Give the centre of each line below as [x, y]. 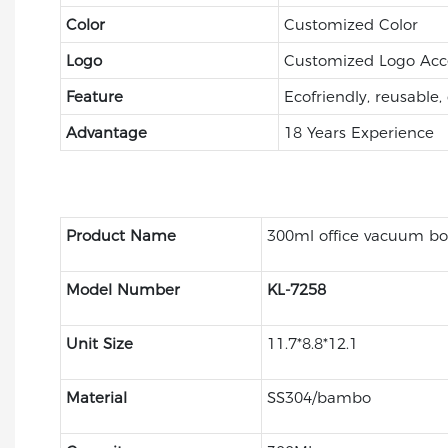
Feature [94, 96]
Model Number [122, 289]
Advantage [106, 132]
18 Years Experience [358, 132]
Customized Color [350, 24]
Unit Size [99, 343]
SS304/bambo [318, 397]
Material [96, 397]
